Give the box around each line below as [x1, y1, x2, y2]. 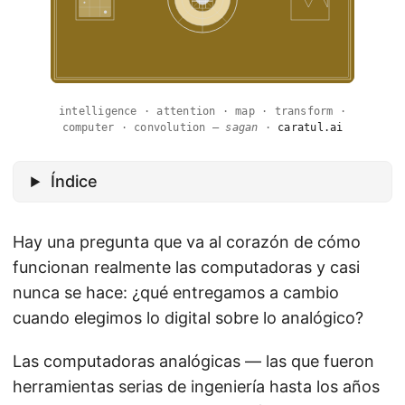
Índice [51, 172, 99, 192]
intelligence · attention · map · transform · [58, 105, 347, 118]
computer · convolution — [61, 121, 226, 135]
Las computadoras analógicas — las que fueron [13, 352, 374, 372]
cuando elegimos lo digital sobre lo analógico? [13, 308, 363, 328]
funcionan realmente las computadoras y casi [13, 258, 360, 278]
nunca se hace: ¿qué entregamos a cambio [13, 283, 339, 303]
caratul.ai [278, 121, 344, 135]
